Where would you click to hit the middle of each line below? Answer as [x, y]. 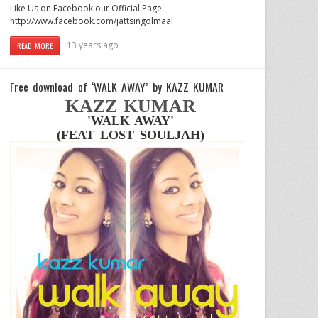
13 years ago [93, 45]
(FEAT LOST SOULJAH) [131, 135]
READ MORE [35, 45]
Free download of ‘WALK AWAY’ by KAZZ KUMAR [117, 86]
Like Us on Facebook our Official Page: [87, 8]
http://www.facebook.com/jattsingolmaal [92, 21]
